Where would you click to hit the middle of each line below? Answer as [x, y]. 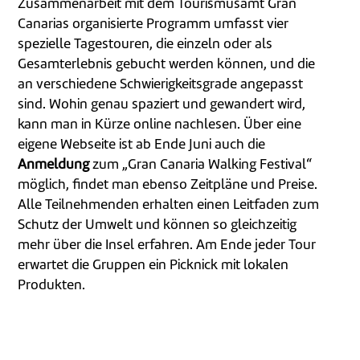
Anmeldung [54, 165]
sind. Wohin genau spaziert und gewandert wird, [162, 105]
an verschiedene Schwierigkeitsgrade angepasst [161, 85]
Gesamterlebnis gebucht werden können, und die [167, 65]
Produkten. [52, 286]
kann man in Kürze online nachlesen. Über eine [160, 125]
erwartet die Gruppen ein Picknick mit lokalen [153, 266]
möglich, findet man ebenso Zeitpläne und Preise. [168, 185]
